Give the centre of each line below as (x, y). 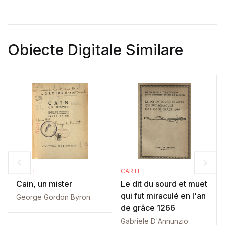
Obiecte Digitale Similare (95, 50)
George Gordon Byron (53, 197)
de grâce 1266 (148, 208)
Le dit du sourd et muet (164, 184)
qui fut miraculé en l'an (163, 196)
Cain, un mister (44, 184)
